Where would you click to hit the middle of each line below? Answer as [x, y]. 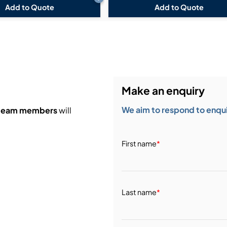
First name [139, 143]
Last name [139, 192]
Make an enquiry [163, 90]
